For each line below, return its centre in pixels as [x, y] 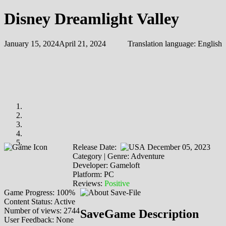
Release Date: [97, 147]
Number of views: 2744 [42, 210]
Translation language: [163, 43]
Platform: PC [93, 174]
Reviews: [89, 183]
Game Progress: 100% [40, 192]
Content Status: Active [40, 201]
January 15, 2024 [32, 43]
